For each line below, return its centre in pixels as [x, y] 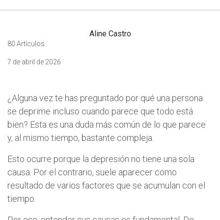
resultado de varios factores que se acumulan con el [106, 185]
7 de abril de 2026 [34, 62]
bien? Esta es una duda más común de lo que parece [107, 124]
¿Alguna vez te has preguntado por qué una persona [105, 98]
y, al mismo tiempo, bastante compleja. [81, 137]
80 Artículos [26, 43]
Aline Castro [110, 33]
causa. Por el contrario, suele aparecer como [92, 172]
